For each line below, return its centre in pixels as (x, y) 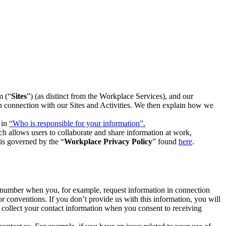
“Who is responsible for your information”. (77, 124)
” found (165, 142)
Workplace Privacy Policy (108, 142)
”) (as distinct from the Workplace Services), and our (110, 96)
